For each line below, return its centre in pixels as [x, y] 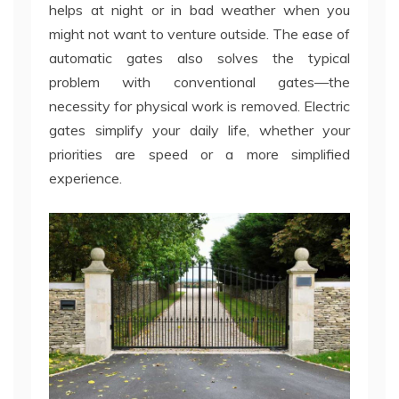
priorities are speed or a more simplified [199, 155]
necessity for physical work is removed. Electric [199, 106]
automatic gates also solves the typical [199, 58]
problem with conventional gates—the [199, 82]
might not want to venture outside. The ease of [199, 34]
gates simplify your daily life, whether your [199, 130]
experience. [85, 179]
